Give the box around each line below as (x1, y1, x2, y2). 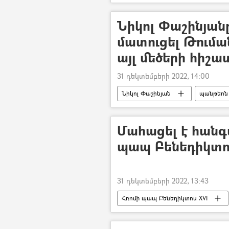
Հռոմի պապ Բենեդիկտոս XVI (122, 194, 208, 202)
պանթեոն (199, 89, 228, 98)
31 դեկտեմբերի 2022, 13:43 (117, 176, 209, 186)
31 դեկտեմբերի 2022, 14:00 (117, 71, 210, 81)
